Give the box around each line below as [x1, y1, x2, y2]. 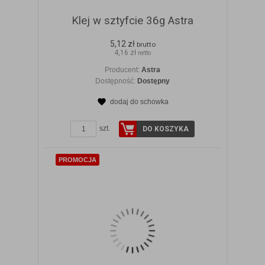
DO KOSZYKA [143, 125, 189, 134]
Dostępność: [95, 77, 137, 86]
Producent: [105, 66, 141, 75]
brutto [136, 40, 156, 49]
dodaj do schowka [109, 98, 169, 106]
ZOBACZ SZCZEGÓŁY [96, 108, 184, 119]
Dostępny [137, 77, 170, 86]
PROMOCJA [59, 156, 96, 164]
